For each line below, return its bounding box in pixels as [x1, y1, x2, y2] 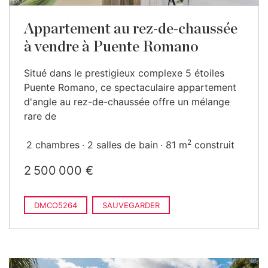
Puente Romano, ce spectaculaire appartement [24, 81, 236, 93]
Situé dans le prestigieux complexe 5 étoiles [24, 67, 224, 79]
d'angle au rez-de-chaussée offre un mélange [24, 96, 230, 108]
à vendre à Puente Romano [24, 39, 199, 54]
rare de [24, 110, 56, 122]
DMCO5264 [34, 200, 77, 210]
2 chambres [26, 139, 80, 151]
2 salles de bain [87, 139, 158, 151]
